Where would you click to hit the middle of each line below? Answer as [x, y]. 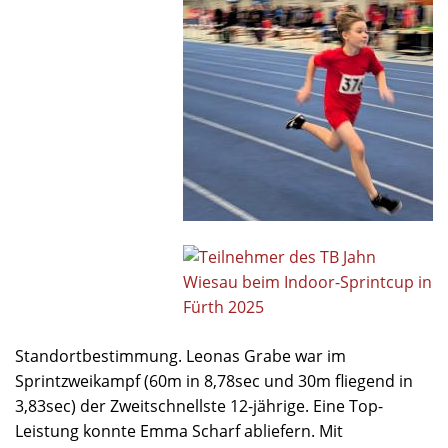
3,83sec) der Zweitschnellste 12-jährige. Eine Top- [199, 406]
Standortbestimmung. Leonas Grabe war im [180, 356]
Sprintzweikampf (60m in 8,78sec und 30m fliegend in [214, 381]
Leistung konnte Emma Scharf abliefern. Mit [179, 431]
